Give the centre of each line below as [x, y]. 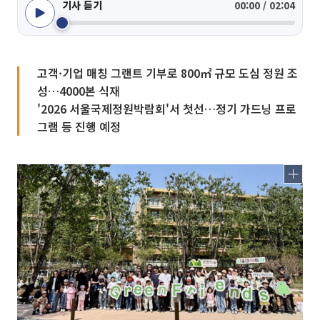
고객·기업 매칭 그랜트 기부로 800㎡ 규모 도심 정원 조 [167, 73]
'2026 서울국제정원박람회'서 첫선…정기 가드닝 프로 [167, 109]
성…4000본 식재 [79, 91]
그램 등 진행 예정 [79, 126]
